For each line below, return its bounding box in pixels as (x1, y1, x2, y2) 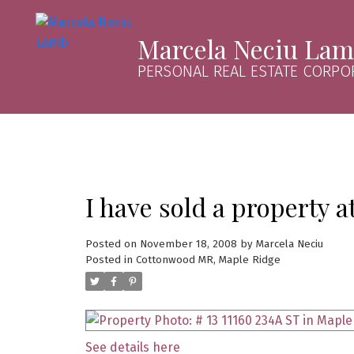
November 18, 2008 (139, 237, 237, 250)
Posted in (85, 253, 133, 266)
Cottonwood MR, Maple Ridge (135, 253, 281, 266)
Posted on (85, 237, 140, 250)
